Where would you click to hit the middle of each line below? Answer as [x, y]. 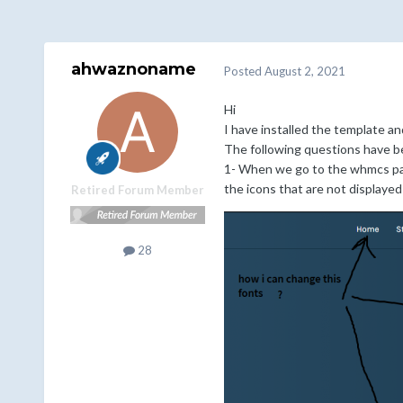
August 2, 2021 [304, 71]
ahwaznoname [134, 70]
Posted [244, 71]
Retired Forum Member [137, 190]
